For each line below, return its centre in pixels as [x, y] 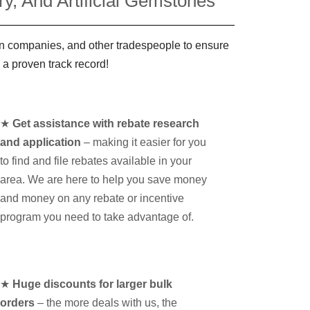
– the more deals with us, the [106, 302]
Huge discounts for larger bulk [93, 284]
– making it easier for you [144, 143]
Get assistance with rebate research [106, 124]
